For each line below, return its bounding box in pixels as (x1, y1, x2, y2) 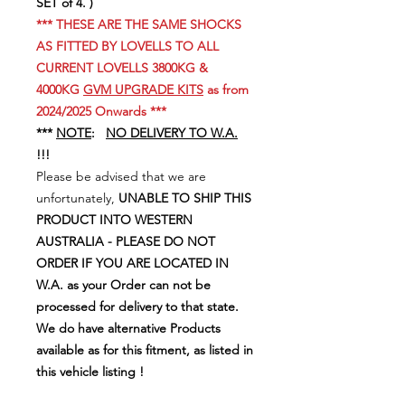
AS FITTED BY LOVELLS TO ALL (36, 37, 219, 54)
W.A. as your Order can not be (36, 276, 211, 293)
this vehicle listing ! (36, 363, 144, 380)
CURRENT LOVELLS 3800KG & (36, 59, 208, 76)
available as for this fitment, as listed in (36, 341, 253, 358)
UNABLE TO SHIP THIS (118, 189, 251, 206)
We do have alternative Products (36, 319, 221, 336)
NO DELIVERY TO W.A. (106, 124, 238, 141)
